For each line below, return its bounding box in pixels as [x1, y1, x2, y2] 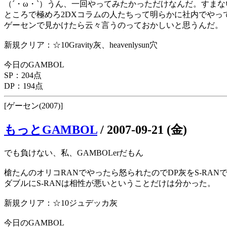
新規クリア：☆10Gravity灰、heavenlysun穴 [4, 41, 158, 50]
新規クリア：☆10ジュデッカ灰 [4, 199, 118, 208]
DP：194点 [4, 82, 43, 91]
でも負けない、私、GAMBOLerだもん [4, 148, 143, 158]
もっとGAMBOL [4, 123, 97, 137]
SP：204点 [4, 71, 42, 80]
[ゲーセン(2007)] [4, 101, 63, 110]
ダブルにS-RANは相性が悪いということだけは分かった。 [4, 179, 215, 188]
